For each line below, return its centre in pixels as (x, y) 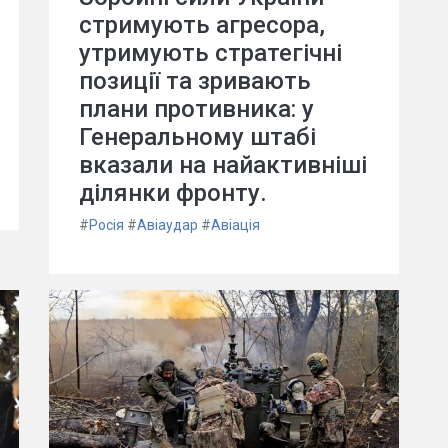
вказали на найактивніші (223, 165)
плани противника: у (196, 109)
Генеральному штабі (197, 137)
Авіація (235, 225)
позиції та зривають (195, 81)
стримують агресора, (202, 25)
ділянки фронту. (173, 193)
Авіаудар (167, 225)
